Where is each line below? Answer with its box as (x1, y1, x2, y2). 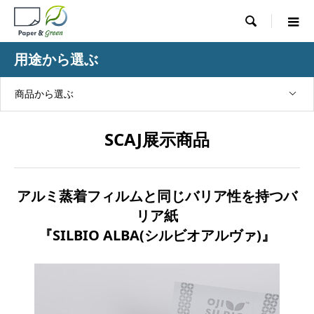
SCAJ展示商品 (104, 128, 210, 151)
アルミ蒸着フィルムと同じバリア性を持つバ (17, 186, 297, 205)
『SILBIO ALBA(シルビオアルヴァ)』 (39, 226, 275, 245)
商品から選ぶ (15, 87, 74, 100)
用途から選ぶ (14, 50, 98, 69)
